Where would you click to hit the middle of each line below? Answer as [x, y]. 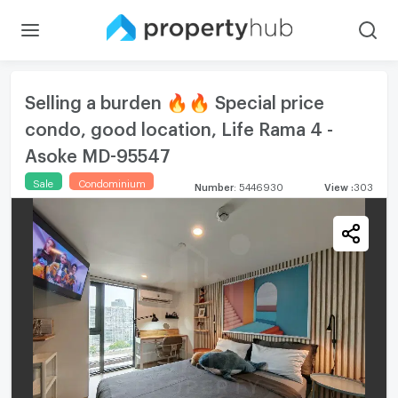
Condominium [111, 181]
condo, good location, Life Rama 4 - [179, 125]
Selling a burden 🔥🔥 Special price [174, 98]
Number [215, 185]
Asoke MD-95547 [97, 151]
